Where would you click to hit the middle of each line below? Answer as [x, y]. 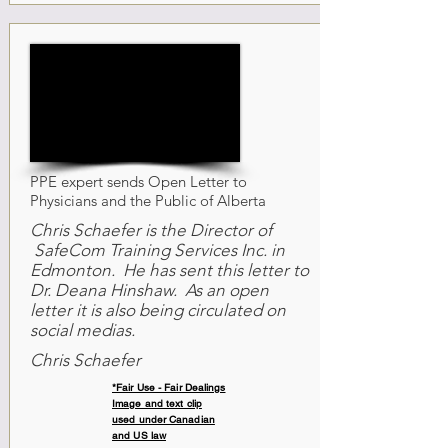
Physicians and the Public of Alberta [148, 200]
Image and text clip [157, 403]
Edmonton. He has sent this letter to [169, 270]
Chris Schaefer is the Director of [151, 230]
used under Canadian [163, 419]
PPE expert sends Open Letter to [138, 181]
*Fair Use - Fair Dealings [169, 387]
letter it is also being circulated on [158, 310]
